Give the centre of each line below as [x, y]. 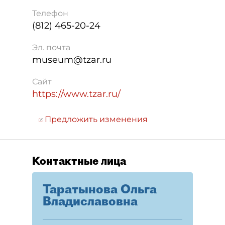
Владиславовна [90, 201]
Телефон [50, 13]
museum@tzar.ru [72, 60]
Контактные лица [79, 161]
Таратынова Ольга [100, 189]
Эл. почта [51, 47]
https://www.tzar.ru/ [76, 94]
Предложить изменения [95, 119]
